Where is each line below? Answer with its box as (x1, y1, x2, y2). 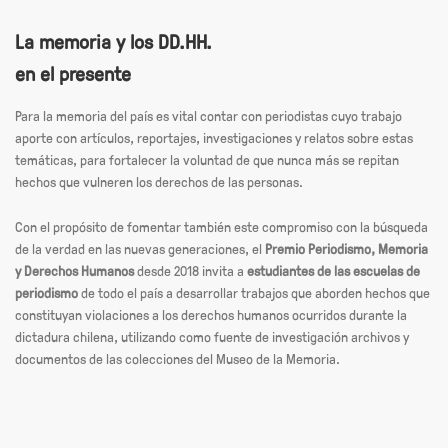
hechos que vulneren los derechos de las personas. (15, 172, 303, 192)
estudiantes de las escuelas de (247, 260, 420, 280)
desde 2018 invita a (137, 260, 247, 280)
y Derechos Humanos (15, 260, 137, 280)
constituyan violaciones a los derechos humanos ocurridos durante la (15, 304, 407, 324)
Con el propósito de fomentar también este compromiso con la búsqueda (15, 216, 428, 236)
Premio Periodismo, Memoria (265, 238, 428, 258)
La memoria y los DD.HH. (15, 26, 212, 55)
